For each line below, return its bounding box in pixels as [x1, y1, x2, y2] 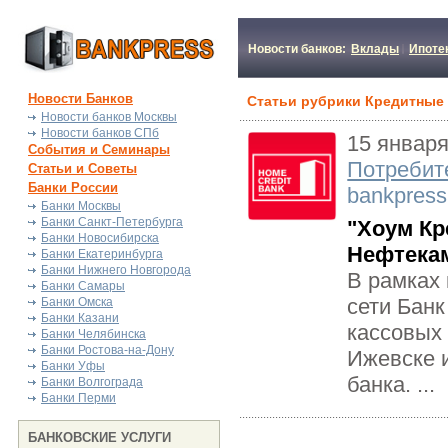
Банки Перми [41, 391, 116, 405]
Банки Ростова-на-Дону [41, 343, 174, 357]
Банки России [28, 180, 118, 195]
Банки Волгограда [41, 375, 143, 389]
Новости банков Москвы [41, 110, 177, 124]
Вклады [351, 42, 399, 56]
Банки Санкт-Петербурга [41, 215, 183, 229]
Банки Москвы [41, 199, 121, 213]
